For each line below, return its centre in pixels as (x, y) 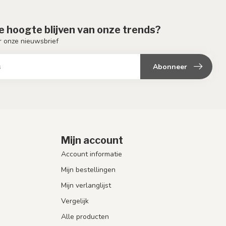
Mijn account (92, 140)
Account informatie (92, 154)
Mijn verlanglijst (86, 185)
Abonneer (170, 67)
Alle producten (85, 216)
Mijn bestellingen (88, 169)
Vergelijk (75, 201)
